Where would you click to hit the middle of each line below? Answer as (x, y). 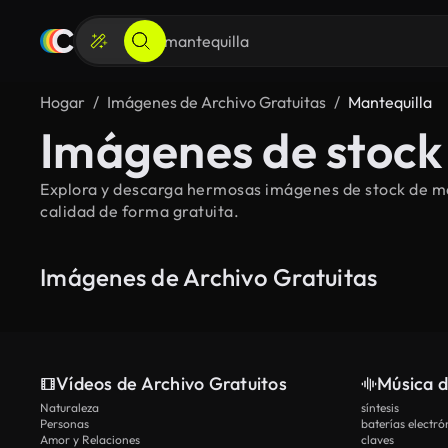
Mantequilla (390, 102)
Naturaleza (69, 407)
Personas (64, 423)
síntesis (380, 407)
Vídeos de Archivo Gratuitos (171, 383)
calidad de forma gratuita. (139, 211)
